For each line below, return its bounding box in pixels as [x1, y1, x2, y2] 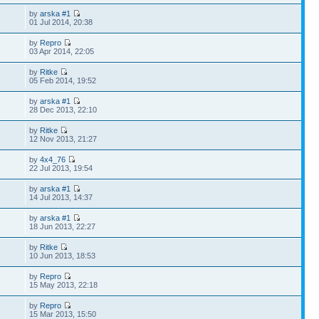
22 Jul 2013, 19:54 [29, 164, 93, 172]
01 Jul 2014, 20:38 [29, 18, 93, 26]
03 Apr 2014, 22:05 [29, 47, 95, 56]
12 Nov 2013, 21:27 [29, 135, 98, 143]
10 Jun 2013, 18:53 [29, 251, 96, 260]
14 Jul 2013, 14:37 [29, 193, 93, 202]
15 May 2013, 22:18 [29, 281, 98, 289]
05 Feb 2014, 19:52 [29, 76, 97, 85]
